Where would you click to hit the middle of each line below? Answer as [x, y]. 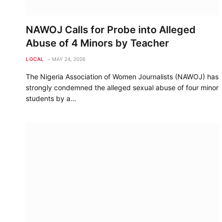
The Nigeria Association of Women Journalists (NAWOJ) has [122, 76]
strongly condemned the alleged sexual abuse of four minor [122, 87]
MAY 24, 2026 [68, 59]
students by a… [51, 98]
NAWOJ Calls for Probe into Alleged [111, 29]
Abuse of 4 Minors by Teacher [97, 43]
